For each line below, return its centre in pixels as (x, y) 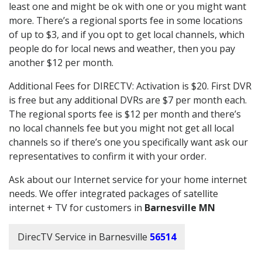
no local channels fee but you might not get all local (121, 128)
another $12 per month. (61, 62)
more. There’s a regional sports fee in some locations (126, 20)
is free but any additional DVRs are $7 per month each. (128, 100)
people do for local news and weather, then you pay (122, 48)
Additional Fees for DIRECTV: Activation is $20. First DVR (130, 86)
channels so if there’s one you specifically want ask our (128, 142)
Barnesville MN (180, 207)
